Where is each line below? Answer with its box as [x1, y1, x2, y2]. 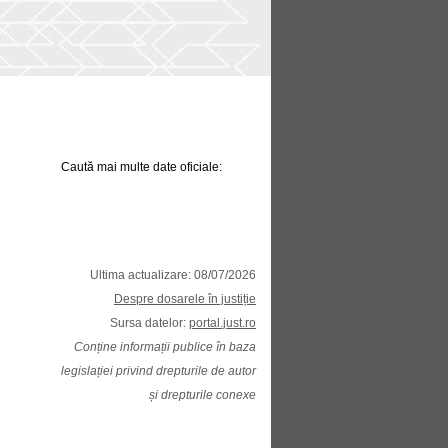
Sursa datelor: [110, 316, 189, 330]
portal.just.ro [189, 316, 256, 330]
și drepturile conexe [149, 388, 256, 402]
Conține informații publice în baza [74, 340, 256, 354]
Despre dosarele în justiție [114, 292, 256, 306]
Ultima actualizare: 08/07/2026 [90, 268, 256, 282]
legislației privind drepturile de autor [61, 364, 256, 378]
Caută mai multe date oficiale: [61, 160, 222, 174]
